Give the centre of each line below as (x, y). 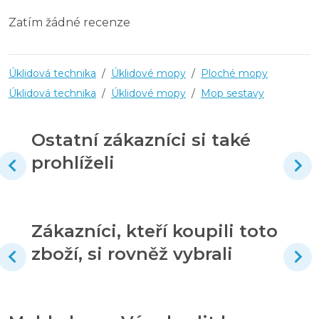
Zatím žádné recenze (69, 22)
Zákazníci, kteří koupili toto (155, 231)
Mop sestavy (232, 93)
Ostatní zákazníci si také (141, 140)
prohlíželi (73, 162)
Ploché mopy (234, 73)
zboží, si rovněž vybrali (132, 253)
